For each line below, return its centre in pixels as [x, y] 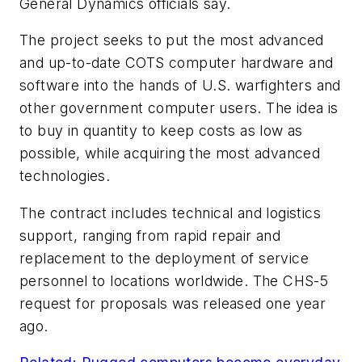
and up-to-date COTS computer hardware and [177, 63]
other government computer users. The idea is [179, 108]
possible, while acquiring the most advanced [170, 154]
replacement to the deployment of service [164, 258]
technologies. [65, 176]
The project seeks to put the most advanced [172, 40]
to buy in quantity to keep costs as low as [161, 131]
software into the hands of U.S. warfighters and [180, 86]
